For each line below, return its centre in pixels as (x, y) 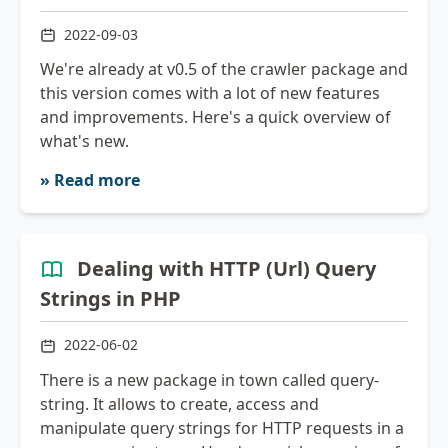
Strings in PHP (110, 299)
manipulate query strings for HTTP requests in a (222, 427)
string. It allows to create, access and (179, 403)
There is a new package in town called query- (209, 379)
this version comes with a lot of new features (210, 93)
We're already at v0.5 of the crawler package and (224, 69)
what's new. (84, 141)
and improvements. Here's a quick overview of (215, 117)
